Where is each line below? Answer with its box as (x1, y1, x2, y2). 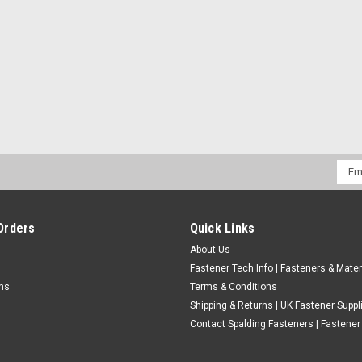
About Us (189, 243, 230, 255)
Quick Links (189, 220, 255, 236)
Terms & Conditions (189, 280, 277, 293)
